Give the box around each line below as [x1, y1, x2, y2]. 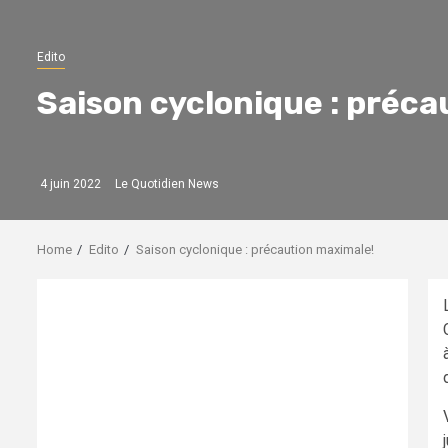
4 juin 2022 [37, 176, 101, 191]
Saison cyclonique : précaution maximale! [136, 241, 374, 257]
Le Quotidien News [115, 176, 219, 191]
